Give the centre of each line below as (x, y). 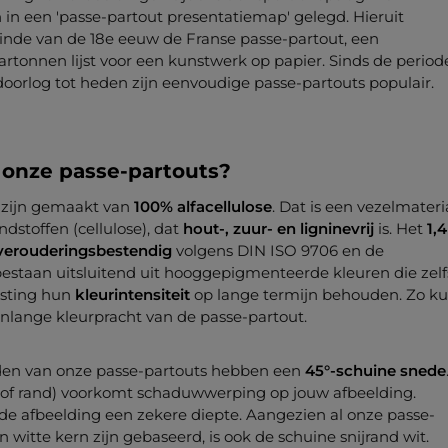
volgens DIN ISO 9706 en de (278, 250)
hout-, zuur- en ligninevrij (278, 228)
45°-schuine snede (375, 370)
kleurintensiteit (132, 294)
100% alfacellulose (203, 206)
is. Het (400, 228)
